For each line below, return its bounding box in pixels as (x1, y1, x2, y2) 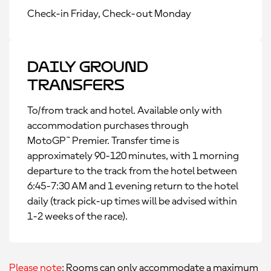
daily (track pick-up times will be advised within (27, 196, 237, 207)
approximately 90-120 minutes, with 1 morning (27, 151, 239, 162)
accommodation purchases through (27, 120, 189, 131)
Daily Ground (27, 58, 148, 76)
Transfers (27, 76, 125, 94)
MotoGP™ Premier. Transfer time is (27, 135, 179, 146)
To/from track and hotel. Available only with (27, 105, 222, 116)
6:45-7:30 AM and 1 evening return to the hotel (27, 181, 238, 192)
